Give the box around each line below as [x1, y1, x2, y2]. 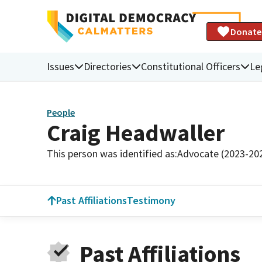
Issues [47, 59, 74, 73]
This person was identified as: [47, 146, 177, 160]
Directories [84, 59, 132, 73]
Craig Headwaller [47, 118, 225, 147]
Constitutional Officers [141, 59, 240, 73]
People [47, 106, 75, 119]
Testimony [127, 194, 175, 207]
